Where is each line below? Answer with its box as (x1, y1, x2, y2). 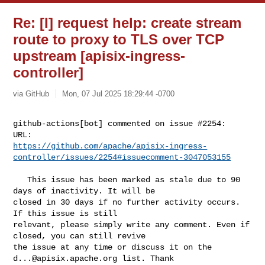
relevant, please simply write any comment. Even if (13, 219, 250, 230)
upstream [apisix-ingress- (13, 48, 186, 64)
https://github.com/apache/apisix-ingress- (13, 141, 208, 151)
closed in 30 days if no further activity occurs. (13, 197, 241, 207)
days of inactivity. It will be (13, 186, 160, 196)
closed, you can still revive (13, 231, 151, 241)
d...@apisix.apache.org (13, 253, 118, 263)
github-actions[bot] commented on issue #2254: (13, 118, 227, 128)
